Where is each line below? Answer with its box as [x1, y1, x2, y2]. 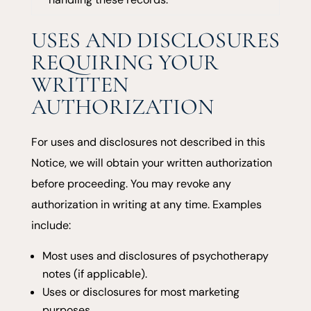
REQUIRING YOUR [31, 48, 219, 76]
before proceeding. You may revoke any [31, 176, 231, 191]
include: [31, 217, 71, 233]
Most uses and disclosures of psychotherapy [42, 248, 269, 263]
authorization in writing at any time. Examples [31, 196, 262, 212]
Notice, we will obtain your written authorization [31, 155, 272, 170]
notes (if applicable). [42, 266, 147, 281]
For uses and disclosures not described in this [31, 134, 265, 149]
